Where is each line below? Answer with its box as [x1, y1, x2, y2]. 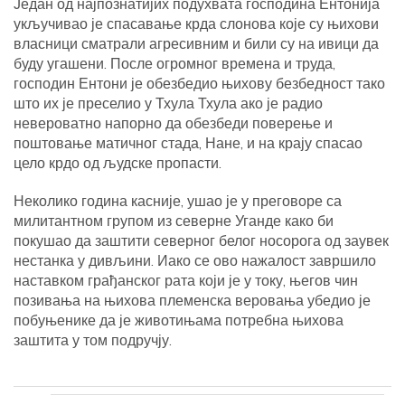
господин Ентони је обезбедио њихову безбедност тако [14, 74, 385, 92]
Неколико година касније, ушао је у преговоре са [14, 192, 342, 210]
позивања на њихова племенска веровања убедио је [14, 291, 371, 309]
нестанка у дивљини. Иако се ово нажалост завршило [14, 251, 376, 269]
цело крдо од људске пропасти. [14, 154, 221, 172]
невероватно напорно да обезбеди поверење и [14, 114, 333, 132]
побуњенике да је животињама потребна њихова [14, 311, 344, 329]
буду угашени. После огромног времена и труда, [14, 54, 335, 72]
